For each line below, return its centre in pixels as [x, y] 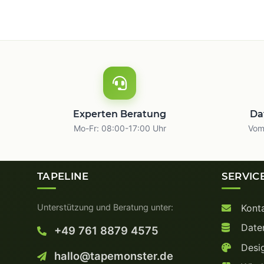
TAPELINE [63, 176]
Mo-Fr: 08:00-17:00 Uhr [120, 128]
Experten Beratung [120, 114]
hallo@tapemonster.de [112, 255]
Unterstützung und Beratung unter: [105, 207]
